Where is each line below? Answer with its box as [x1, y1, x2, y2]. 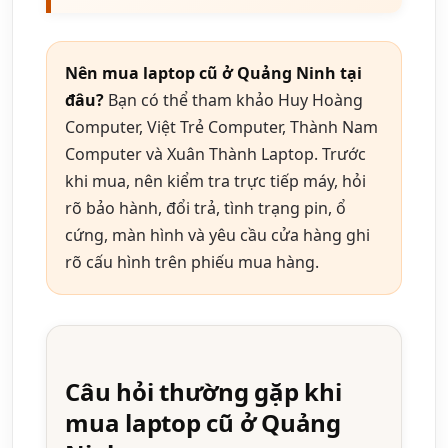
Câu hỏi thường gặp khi [65, 375, 342, 409]
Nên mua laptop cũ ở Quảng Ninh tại [65, 62, 362, 85]
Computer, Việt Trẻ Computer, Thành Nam [65, 116, 378, 139]
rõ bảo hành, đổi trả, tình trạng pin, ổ [65, 197, 346, 220]
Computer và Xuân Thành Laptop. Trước [65, 143, 366, 166]
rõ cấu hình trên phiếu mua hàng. [65, 251, 319, 274]
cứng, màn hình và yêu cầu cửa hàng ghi [65, 224, 370, 247]
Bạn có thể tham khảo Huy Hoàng [104, 89, 363, 112]
